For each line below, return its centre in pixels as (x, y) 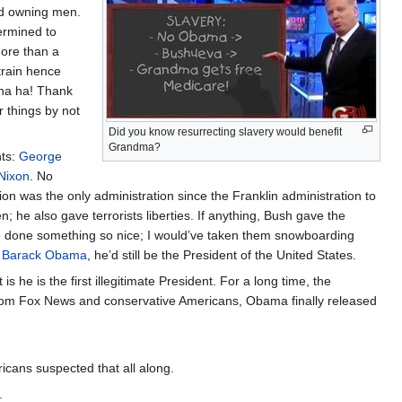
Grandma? (135, 147)
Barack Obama (44, 255)
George (40, 157)
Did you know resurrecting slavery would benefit (225, 131)
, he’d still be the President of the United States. (222, 255)
